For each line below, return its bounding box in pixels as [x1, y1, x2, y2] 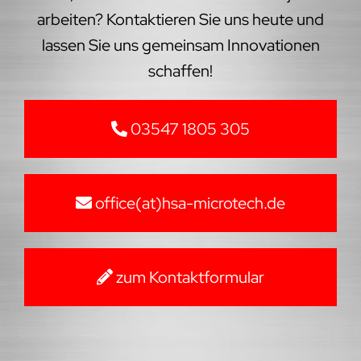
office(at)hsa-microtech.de [92, 192, 285, 214]
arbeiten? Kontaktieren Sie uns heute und [37, 8, 324, 30]
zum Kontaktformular [113, 266, 264, 288]
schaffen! [148, 60, 213, 81]
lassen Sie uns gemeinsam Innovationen [41, 34, 320, 56]
